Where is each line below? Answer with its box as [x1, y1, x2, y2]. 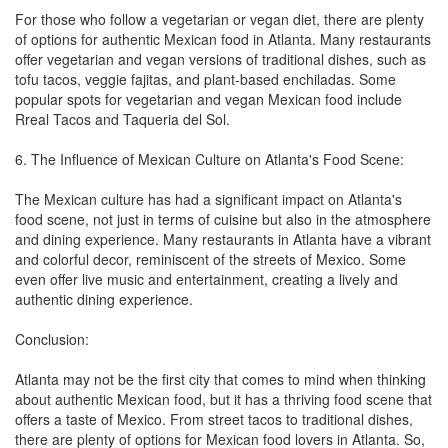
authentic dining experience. [15, 288, 193, 309]
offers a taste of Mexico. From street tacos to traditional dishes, [15, 408, 413, 429]
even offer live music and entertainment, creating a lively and [15, 268, 398, 289]
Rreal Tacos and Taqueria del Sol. [15, 108, 230, 129]
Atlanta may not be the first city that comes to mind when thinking [15, 368, 426, 389]
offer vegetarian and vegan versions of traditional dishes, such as [15, 48, 426, 69]
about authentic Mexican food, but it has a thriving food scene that [15, 388, 432, 409]
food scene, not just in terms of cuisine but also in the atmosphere [15, 208, 431, 229]
